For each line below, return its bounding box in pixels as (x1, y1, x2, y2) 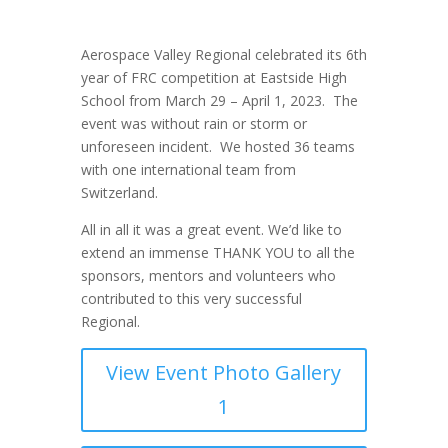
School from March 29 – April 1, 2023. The (80, 91, 358, 111)
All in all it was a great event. (80, 220, 268, 240)
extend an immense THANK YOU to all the (80, 243, 355, 263)
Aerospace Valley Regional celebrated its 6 (80, 45, 354, 65)
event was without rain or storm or (80, 114, 307, 134)
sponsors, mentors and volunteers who (80, 266, 336, 286)
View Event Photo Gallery (106, 359, 342, 387)
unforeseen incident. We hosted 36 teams (80, 137, 355, 157)
